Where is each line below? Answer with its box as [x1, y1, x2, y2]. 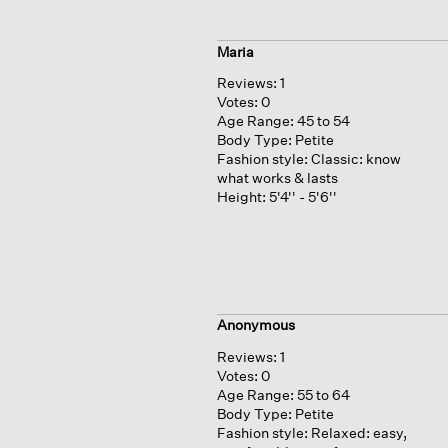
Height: [216, 187, 266, 205]
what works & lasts [216, 168, 338, 186]
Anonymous [216, 316, 295, 334]
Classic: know [310, 149, 401, 167]
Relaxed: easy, [310, 424, 407, 442]
